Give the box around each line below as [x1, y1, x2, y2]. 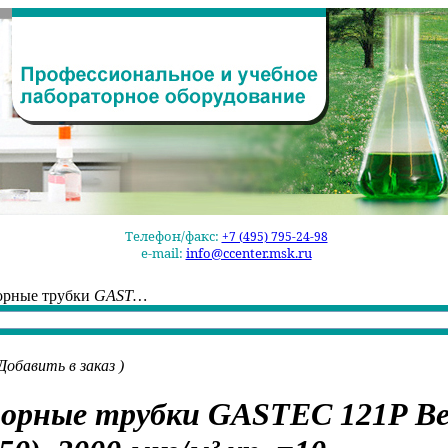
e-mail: [140, 244, 186, 262]
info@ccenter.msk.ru [185, 244, 312, 262]
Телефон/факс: [124, 227, 222, 245]
